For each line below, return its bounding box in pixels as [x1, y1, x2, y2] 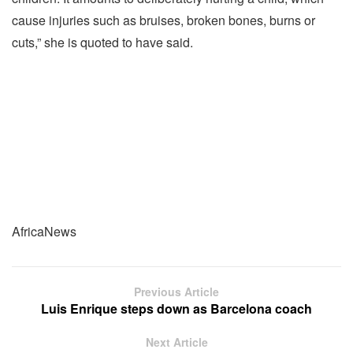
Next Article [145, 334, 208, 351]
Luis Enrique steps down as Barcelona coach [41, 299, 312, 318]
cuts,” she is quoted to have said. [12, 33, 193, 52]
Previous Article [134, 284, 219, 300]
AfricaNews [12, 222, 76, 241]
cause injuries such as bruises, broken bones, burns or [12, 11, 315, 30]
